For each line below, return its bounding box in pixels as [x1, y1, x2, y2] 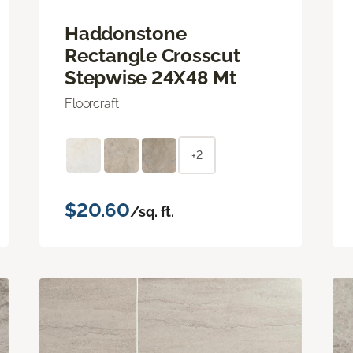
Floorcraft [65, 95, 119, 111]
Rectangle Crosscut [65, 43, 240, 67]
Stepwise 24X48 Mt [65, 65, 236, 89]
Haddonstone [65, 21, 187, 45]
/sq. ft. [129, 203, 175, 220]
